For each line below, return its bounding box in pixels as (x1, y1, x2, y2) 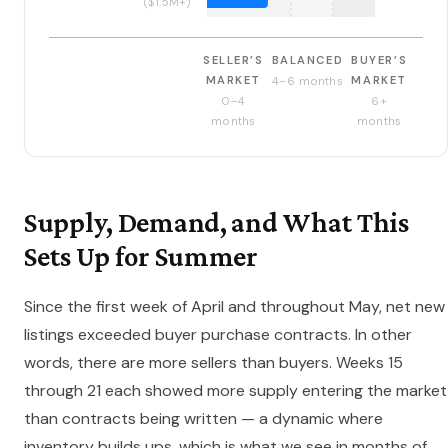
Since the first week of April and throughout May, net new (24, 296, 445, 318)
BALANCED (271, 53, 344, 68)
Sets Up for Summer (24, 240, 258, 273)
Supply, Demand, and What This (24, 206, 409, 239)
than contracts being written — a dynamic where (24, 408, 383, 430)
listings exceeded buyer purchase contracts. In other (24, 324, 412, 346)
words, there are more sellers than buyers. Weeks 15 (24, 352, 403, 374)
